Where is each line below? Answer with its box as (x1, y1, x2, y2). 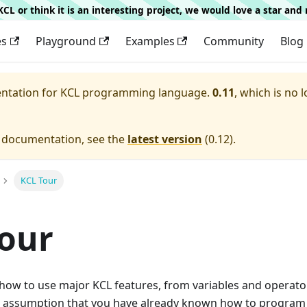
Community (203, 34, 264, 49)
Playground (36, 34, 97, 49)
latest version (127, 132, 202, 147)
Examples (125, 34, 175, 49)
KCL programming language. (60, 85, 210, 100)
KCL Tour (20, 174, 57, 187)
